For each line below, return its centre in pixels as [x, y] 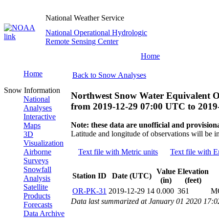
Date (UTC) [131, 176]
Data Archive [44, 213]
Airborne [37, 152]
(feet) [193, 180]
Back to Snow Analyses [109, 75]
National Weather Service [85, 18]
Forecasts [38, 205]
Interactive [40, 117]
